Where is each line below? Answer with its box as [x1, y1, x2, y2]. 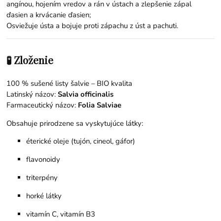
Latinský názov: [6, 89, 58, 99]
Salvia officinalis [58, 89, 114, 99]
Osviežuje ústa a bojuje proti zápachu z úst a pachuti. [6, 20, 179, 31]
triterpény [26, 173, 58, 183]
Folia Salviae [78, 100, 122, 110]
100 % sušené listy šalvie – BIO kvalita [6, 78, 133, 88]
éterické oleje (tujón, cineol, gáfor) [26, 136, 136, 147]
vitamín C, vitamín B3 [26, 209, 96, 219]
